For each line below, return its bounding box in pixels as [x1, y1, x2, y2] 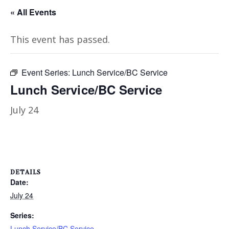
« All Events [10, 6, 56, 18]
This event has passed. [10, 33, 110, 45]
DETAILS [10, 163, 41, 178]
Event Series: [21, 66, 72, 78]
